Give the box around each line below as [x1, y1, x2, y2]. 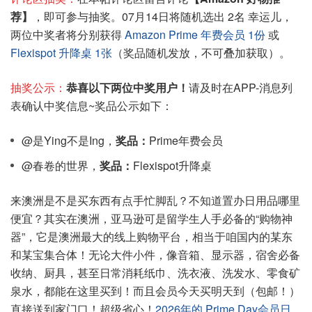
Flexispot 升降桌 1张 [10, 45, 112, 61]
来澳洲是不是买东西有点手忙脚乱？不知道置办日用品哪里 [10, 192, 300, 208]
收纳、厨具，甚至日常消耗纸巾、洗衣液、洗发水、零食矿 [10, 265, 300, 281]
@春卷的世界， [22, 157, 100, 173]
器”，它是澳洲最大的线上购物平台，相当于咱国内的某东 [10, 228, 292, 244]
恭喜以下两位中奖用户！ [66, 79, 189, 95]
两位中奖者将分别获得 [10, 26, 125, 42]
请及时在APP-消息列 [189, 79, 292, 95]
